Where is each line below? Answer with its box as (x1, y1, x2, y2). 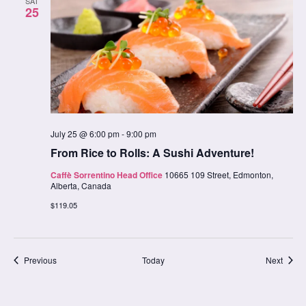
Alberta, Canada (50, 180, 111, 192)
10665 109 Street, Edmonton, (164, 169, 273, 181)
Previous (23, 254, 57, 266)
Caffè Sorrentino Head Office (50, 169, 165, 182)
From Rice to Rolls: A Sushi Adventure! (50, 145, 254, 161)
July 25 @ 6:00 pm (50, 128, 120, 140)
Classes (55, 253, 86, 266)
